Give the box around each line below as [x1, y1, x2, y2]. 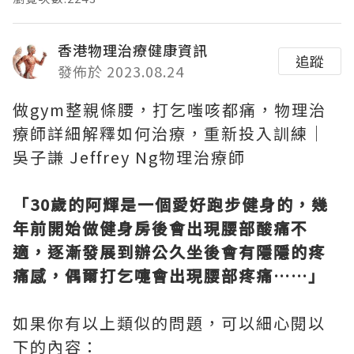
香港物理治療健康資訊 [58, 40, 208, 61]
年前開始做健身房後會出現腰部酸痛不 [13, 217, 308, 240]
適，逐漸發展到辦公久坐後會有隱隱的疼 [13, 240, 326, 264]
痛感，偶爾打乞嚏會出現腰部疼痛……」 [13, 264, 326, 288]
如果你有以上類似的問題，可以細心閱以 [13, 311, 326, 335]
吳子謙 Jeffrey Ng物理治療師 [13, 145, 246, 169]
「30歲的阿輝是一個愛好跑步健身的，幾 [13, 193, 329, 217]
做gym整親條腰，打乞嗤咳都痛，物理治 [13, 98, 326, 122]
